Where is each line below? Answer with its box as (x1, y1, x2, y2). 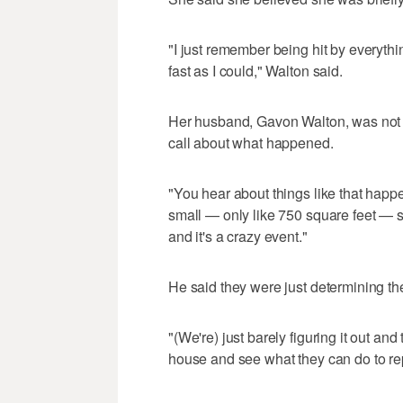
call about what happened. (168, 132, 334, 154)
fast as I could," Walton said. (168, 60, 343, 82)
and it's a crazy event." (168, 226, 308, 247)
